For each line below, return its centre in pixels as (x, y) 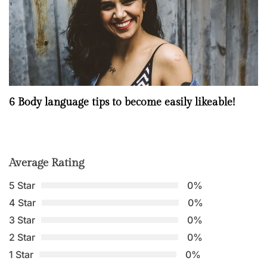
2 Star (22, 237)
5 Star (22, 185)
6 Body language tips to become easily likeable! (122, 102)
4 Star (22, 202)
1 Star (21, 254)
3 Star (22, 220)
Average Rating (46, 162)
